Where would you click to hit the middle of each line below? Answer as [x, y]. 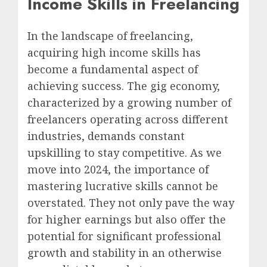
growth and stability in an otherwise [125, 253]
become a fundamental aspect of [113, 69]
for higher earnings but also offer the [127, 220]
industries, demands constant [106, 136]
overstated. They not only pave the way [131, 203]
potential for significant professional [124, 236]
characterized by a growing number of [129, 103]
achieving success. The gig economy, [124, 86]
